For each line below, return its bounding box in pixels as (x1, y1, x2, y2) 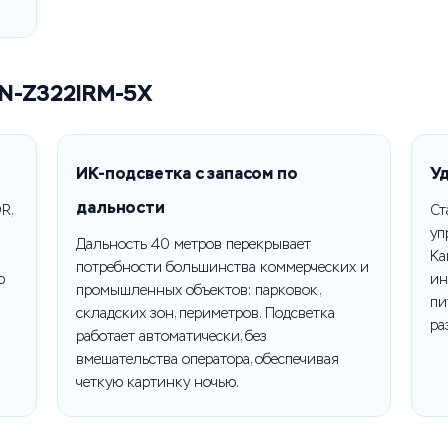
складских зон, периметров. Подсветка (76, 305, 336, 322)
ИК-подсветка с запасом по (76, 163, 298, 184)
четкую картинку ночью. (76, 374, 240, 391)
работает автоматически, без (76, 328, 268, 345)
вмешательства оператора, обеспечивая (76, 351, 340, 368)
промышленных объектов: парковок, (76, 282, 321, 299)
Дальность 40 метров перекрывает (76, 236, 312, 253)
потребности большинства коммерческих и (76, 259, 370, 276)
